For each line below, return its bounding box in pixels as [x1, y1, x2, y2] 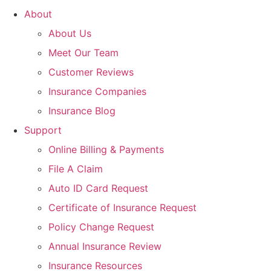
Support [24, 123, 62, 136]
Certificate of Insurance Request [48, 201, 197, 214]
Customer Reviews [48, 65, 134, 78]
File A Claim [48, 162, 103, 175]
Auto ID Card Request [48, 181, 148, 194]
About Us [48, 27, 91, 39]
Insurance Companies [48, 85, 146, 97]
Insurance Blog [48, 104, 116, 117]
